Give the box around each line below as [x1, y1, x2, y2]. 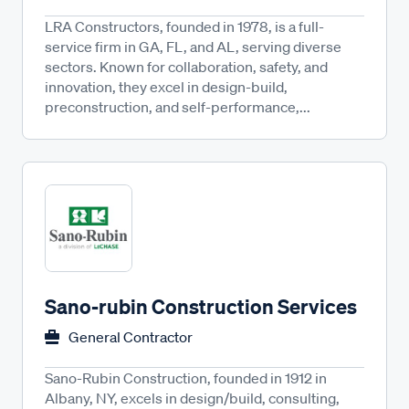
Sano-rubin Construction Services [45, 293, 357, 320]
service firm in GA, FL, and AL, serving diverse [45, 37, 341, 56]
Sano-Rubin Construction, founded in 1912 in [45, 369, 327, 387]
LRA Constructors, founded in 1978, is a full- [45, 17, 324, 36]
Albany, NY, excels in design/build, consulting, [45, 389, 340, 407]
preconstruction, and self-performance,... [45, 98, 310, 116]
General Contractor [68, 328, 193, 346]
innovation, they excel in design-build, [45, 78, 288, 96]
